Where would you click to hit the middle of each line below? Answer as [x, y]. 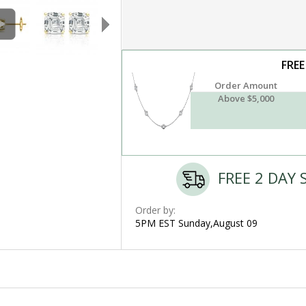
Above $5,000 [246, 99]
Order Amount [246, 86]
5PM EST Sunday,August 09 [196, 223]
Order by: [155, 210]
